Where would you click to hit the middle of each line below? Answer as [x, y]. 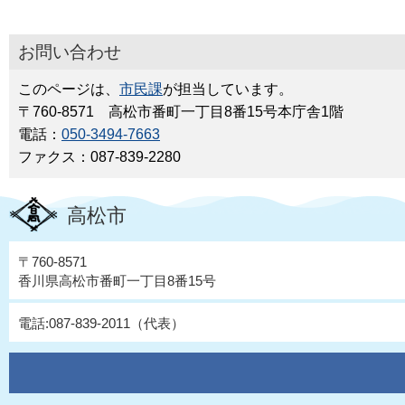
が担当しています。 [228, 89]
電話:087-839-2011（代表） [101, 324]
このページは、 [69, 89]
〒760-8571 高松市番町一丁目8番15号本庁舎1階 [181, 112]
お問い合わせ [70, 52]
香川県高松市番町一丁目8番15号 [117, 281]
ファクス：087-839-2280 [99, 157]
